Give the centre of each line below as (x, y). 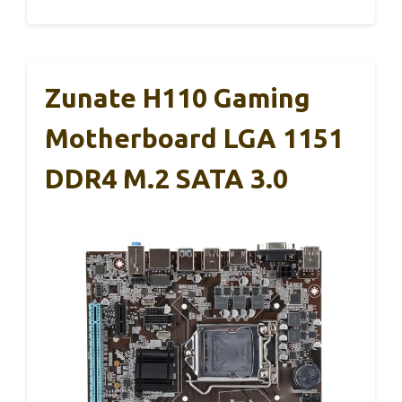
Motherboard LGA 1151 (194, 138)
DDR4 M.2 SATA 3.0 (166, 178)
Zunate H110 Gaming (178, 97)
